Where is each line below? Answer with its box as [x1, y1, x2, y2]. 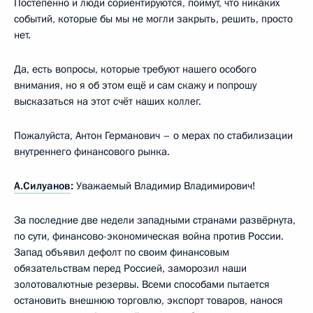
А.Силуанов [14, 178, 71, 193]
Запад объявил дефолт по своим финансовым [14, 245, 229, 259]
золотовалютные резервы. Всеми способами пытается [14, 277, 270, 291]
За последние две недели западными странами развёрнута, [14, 212, 296, 227]
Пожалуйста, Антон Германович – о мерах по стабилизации [14, 128, 293, 143]
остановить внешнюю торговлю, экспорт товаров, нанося [14, 293, 283, 307]
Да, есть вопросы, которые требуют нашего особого [14, 61, 256, 76]
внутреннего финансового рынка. [14, 144, 170, 159]
